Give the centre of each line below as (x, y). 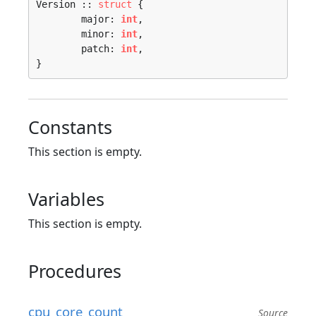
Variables (66, 199)
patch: (101, 49)
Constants (70, 127)
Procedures (75, 271)
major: (101, 19)
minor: (101, 34)
